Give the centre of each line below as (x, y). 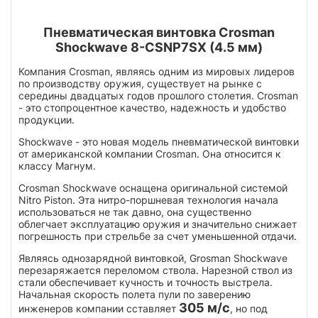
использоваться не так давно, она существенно (135, 212)
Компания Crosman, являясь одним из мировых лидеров (157, 71)
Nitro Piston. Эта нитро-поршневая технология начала (148, 199)
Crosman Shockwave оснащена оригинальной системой (153, 187)
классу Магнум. (57, 165)
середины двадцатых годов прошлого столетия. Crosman (158, 95)
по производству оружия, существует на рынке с (140, 83)
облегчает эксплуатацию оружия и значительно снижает (158, 224)
